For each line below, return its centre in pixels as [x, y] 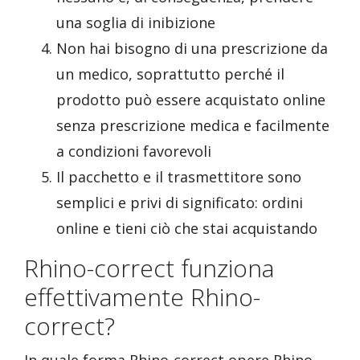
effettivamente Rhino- [142, 297]
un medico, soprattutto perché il [170, 74]
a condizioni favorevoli [134, 151]
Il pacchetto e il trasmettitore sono [179, 177]
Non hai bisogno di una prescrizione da [192, 48]
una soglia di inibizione [136, 22]
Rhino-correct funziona [149, 268]
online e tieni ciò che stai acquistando [187, 228]
